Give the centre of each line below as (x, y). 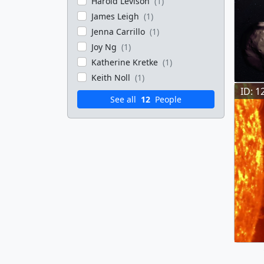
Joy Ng (105, 47)
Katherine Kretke (126, 62)
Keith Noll (112, 77)
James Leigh (116, 16)
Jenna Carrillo (119, 32)
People (167, 99)
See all (124, 99)
